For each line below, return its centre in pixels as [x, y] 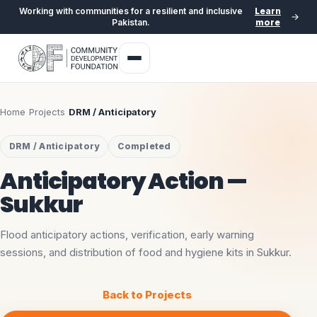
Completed [144, 146]
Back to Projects [147, 294]
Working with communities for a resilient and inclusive [131, 11]
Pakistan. [131, 22]
